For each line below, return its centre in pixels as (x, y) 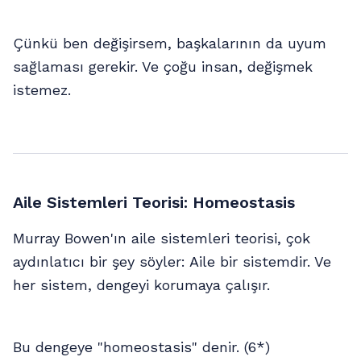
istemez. (42, 90)
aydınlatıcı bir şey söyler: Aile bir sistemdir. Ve (172, 262)
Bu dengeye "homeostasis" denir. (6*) (141, 347)
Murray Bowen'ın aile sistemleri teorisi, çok (162, 239)
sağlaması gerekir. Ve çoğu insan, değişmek (163, 67)
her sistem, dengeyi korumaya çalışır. (141, 285)
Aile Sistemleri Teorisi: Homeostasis (154, 203)
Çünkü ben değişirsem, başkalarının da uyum (170, 44)
